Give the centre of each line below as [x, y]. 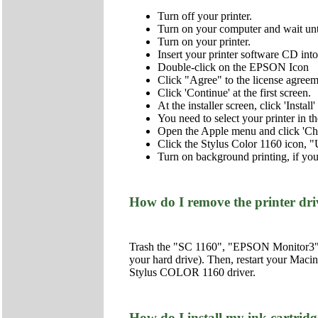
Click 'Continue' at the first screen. [234, 92]
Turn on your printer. [204, 41]
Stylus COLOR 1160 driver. [192, 273]
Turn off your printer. [205, 16]
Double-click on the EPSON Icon [233, 67]
